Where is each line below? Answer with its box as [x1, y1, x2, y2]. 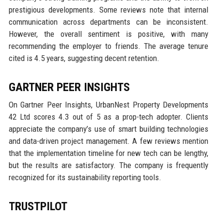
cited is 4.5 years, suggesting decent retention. [8, 53, 159, 63]
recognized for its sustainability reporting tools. [8, 172, 161, 183]
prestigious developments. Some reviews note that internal [8, 5, 209, 15]
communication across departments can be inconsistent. [8, 17, 209, 27]
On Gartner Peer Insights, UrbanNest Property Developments [8, 100, 209, 110]
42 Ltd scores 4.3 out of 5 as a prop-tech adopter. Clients [8, 112, 209, 122]
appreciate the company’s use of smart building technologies [8, 124, 209, 134]
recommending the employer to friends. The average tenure [8, 41, 209, 51]
